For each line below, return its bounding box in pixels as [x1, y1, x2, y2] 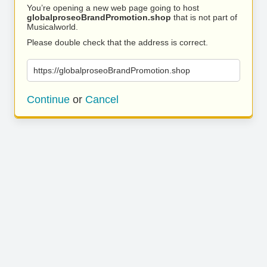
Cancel [85, 94, 119, 105]
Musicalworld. [27, 22, 78, 32]
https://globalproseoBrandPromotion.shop [33, 66, 190, 75]
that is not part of [171, 13, 237, 22]
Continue [27, 94, 70, 105]
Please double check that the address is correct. [27, 38, 208, 47]
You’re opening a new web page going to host [27, 3, 199, 13]
